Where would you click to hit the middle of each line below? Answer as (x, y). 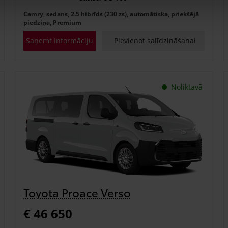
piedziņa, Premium (52, 22)
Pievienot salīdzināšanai (155, 40)
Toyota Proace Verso (77, 192)
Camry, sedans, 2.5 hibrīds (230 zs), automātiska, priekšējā (111, 14)
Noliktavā (187, 87)
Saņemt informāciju (59, 40)
